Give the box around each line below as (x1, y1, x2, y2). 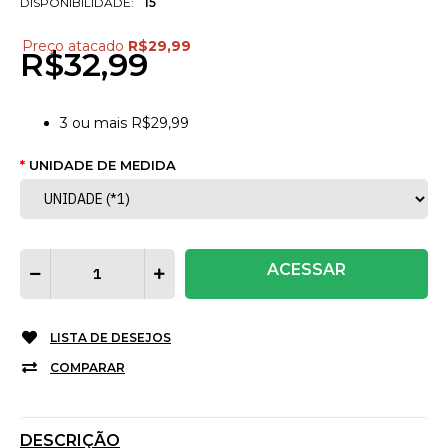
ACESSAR (266, 260, 346, 280)
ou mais (68, 114, 131, 133)
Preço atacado (22, 37, 124, 56)
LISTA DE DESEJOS (50, 330, 171, 346)
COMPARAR (50, 360, 125, 376)
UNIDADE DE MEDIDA (29, 157, 176, 174)
